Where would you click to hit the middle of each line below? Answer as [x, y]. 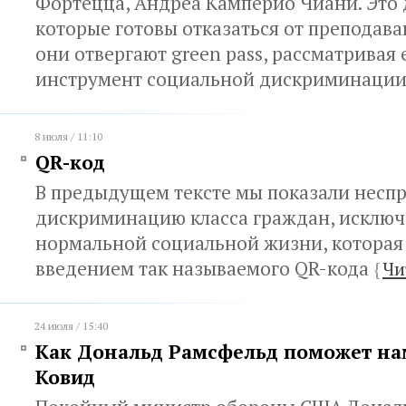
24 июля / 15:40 [71, 326]
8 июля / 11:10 [68, 136]
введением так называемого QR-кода [204, 268]
